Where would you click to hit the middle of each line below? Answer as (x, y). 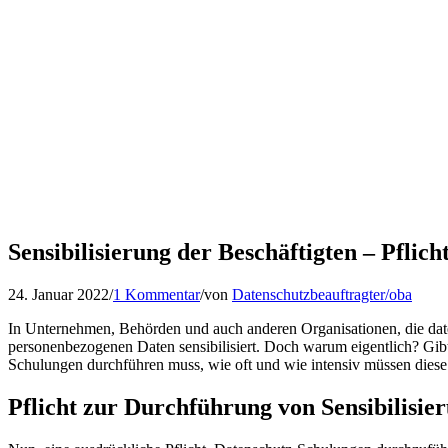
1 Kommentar (156, 294)
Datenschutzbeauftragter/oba (322, 294)
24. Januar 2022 (58, 294)
